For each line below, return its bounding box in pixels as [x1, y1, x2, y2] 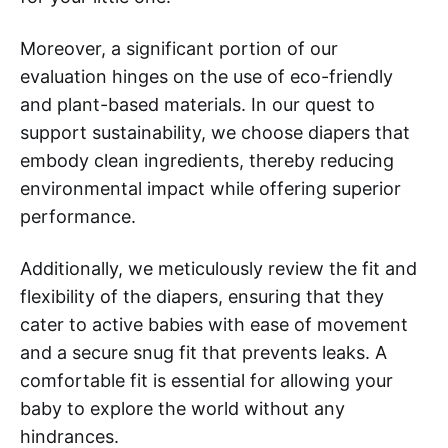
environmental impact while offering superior [20, 177, 401, 199]
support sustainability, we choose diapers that [20, 121, 410, 143]
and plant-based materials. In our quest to [20, 93, 375, 115]
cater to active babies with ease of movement [20, 313, 408, 335]
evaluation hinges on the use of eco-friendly [20, 65, 393, 87]
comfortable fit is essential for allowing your [20, 369, 393, 391]
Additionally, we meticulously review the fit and [20, 257, 417, 279]
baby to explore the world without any [20, 397, 345, 419]
